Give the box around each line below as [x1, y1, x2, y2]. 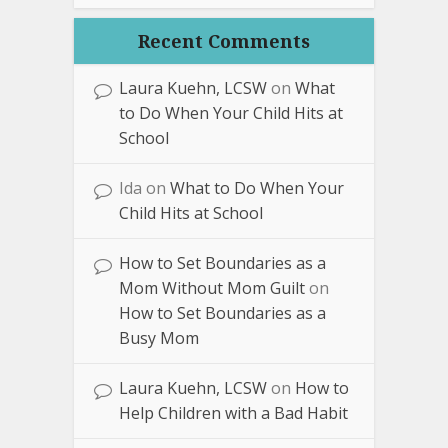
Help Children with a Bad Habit [119, 401, 348, 424]
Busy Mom [119, 326, 199, 349]
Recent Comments [138, 28, 310, 53]
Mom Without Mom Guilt [119, 276, 305, 299]
